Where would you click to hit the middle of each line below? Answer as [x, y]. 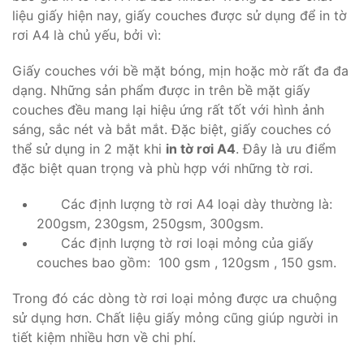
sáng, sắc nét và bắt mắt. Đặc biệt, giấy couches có [172, 130]
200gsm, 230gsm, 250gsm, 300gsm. [150, 224]
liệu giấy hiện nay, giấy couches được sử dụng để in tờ [180, 16]
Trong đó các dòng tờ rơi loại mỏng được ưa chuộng [175, 299]
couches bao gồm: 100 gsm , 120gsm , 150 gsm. [186, 263]
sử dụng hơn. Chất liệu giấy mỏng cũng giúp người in [175, 318]
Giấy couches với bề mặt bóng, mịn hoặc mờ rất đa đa [180, 71]
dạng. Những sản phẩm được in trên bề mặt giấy [161, 91]
